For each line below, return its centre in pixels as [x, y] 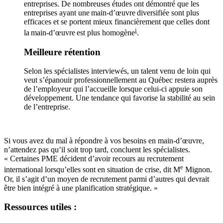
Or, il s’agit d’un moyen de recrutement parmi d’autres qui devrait [107, 179]
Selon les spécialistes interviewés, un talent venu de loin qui [117, 71]
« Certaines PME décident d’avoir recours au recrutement [94, 159]
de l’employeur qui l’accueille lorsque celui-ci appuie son [113, 89]
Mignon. [198, 170]
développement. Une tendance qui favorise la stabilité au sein [119, 98]
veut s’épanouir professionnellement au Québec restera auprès [121, 80]
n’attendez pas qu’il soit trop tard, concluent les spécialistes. [97, 150]
